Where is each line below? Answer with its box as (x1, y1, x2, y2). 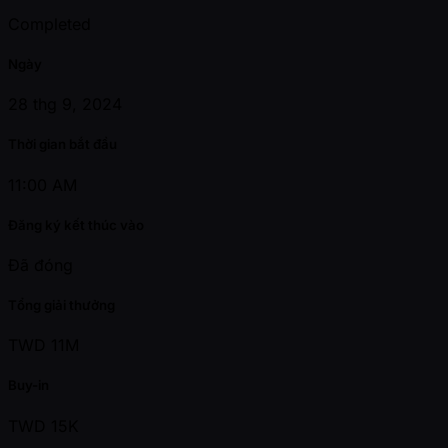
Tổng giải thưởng (8, 297, 115, 314)
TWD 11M (8, 335, 79, 356)
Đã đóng (8, 254, 73, 275)
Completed (8, 13, 91, 34)
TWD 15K (8, 415, 79, 436)
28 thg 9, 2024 (8, 94, 122, 115)
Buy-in (8, 377, 49, 394)
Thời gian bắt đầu (8, 136, 117, 153)
